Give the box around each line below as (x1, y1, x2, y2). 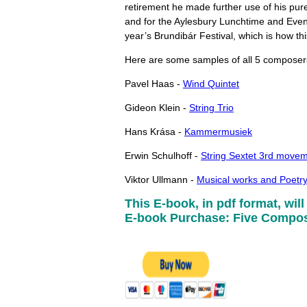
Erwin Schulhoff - (125, 150, 201, 161)
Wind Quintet (183, 78, 239, 89)
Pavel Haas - (125, 78, 183, 89)
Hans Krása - (125, 126, 184, 137)
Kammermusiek (184, 126, 252, 137)
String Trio (189, 102, 234, 113)
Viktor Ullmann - (125, 174, 197, 185)
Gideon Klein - (125, 102, 189, 113)
